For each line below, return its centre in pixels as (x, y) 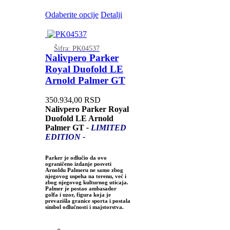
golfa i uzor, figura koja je (78, 195)
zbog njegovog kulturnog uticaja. (87, 183)
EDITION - (65, 137)
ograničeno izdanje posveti (78, 164)
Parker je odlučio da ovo (76, 158)
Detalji (111, 14)
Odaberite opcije (72, 14)
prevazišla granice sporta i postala (88, 201)
